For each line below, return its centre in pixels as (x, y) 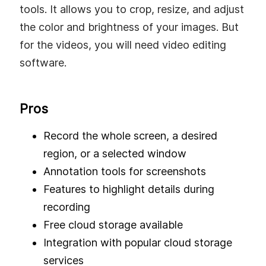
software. (43, 62)
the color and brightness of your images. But (129, 27)
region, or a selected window (115, 153)
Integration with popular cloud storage (138, 242)
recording (67, 207)
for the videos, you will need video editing (123, 45)
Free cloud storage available (113, 224)
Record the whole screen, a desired (130, 135)
